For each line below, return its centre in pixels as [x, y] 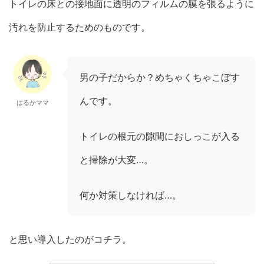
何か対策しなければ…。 [131, 195]
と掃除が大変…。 [116, 159]
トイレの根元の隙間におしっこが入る [160, 136]
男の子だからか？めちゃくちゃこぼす [160, 77]
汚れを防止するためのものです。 [80, 27]
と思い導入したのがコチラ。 [70, 239]
